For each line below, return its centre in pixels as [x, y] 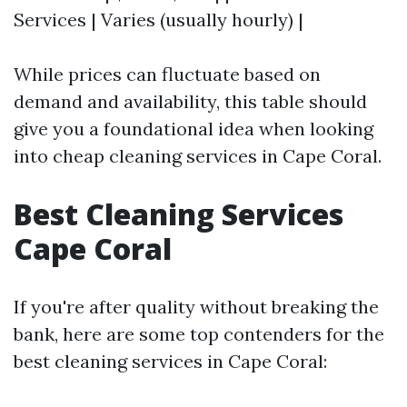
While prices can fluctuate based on [167, 74]
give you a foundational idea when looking [194, 128]
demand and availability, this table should [190, 101]
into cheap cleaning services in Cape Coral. [198, 155]
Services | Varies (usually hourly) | [159, 19]
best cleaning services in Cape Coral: [170, 361]
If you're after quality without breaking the [196, 306]
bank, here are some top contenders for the [199, 333]
